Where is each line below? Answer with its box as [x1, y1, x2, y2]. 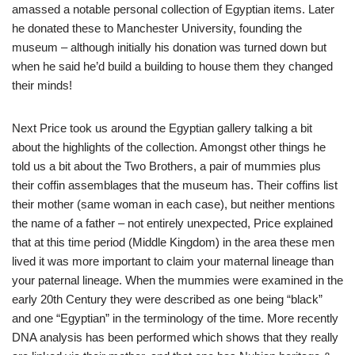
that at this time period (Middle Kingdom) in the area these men [12, 235, 334, 249]
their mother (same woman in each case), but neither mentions [12, 197, 335, 211]
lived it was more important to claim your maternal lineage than [12, 254, 334, 268]
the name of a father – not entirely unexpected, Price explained [12, 216, 333, 230]
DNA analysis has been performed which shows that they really [12, 330, 338, 344]
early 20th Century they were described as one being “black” [12, 292, 323, 306]
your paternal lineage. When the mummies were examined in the [12, 273, 343, 287]
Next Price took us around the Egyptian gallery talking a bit [12, 121, 312, 135]
